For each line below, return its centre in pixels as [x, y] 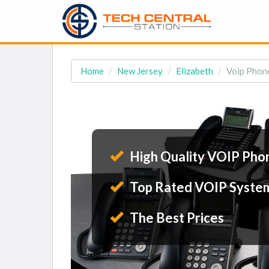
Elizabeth [195, 71]
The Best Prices [176, 218]
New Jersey [140, 71]
